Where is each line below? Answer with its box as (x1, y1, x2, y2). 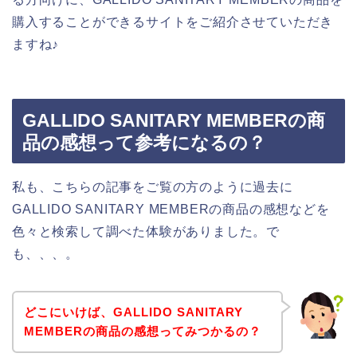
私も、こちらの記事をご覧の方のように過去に (12, 180, 293, 194)
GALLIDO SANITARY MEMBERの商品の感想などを (12, 202, 330, 217)
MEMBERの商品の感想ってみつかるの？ (23, 324, 261, 338)
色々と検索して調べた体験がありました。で (12, 225, 280, 239)
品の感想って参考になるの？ (22, 132, 266, 154)
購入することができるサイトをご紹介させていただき (12, 14, 334, 29)
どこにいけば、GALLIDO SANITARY (23, 304, 243, 319)
